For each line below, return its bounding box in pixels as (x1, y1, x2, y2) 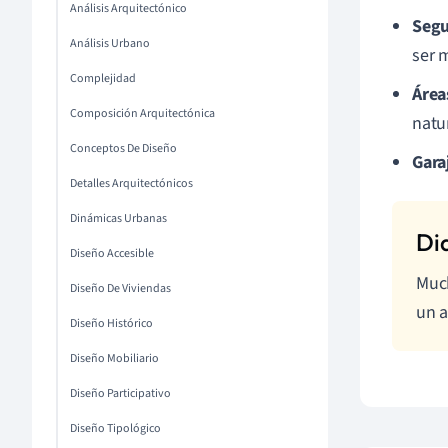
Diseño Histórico (70, 315, 153, 332)
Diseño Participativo (70, 385, 171, 402)
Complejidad (70, 70, 136, 87)
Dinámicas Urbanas (70, 210, 167, 227)
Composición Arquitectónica (70, 105, 215, 122)
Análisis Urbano (70, 35, 150, 52)
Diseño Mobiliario (70, 350, 159, 367)
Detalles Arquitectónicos (70, 175, 193, 192)
